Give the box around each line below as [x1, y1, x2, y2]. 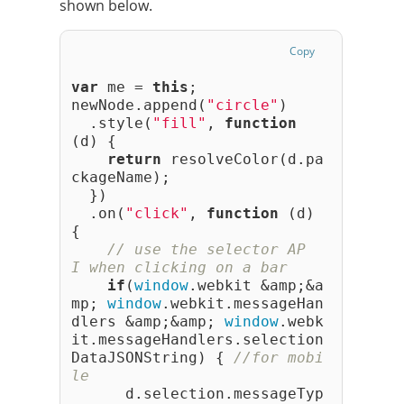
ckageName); [71, 168, 170, 186]
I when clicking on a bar [71, 258, 288, 276]
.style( [71, 114, 152, 132]
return [107, 150, 161, 168]
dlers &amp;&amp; [71, 312, 225, 330]
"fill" [152, 114, 207, 132]
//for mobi [234, 348, 324, 366]
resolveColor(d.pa [161, 150, 324, 168]
